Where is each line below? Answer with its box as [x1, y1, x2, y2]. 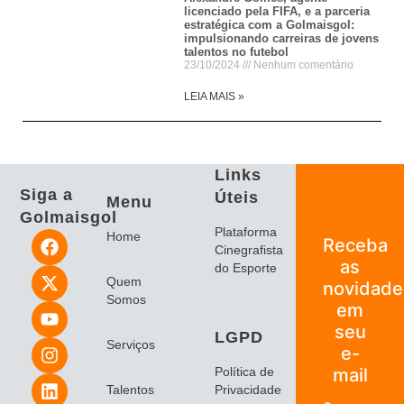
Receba [323, 234, 389, 257]
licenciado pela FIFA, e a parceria [184, 5, 371, 19]
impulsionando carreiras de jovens [184, 32, 380, 46]
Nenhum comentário [251, 59, 354, 72]
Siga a [20, 186, 74, 205]
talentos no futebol [184, 45, 289, 60]
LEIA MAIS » [184, 90, 245, 104]
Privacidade [215, 382, 282, 398]
